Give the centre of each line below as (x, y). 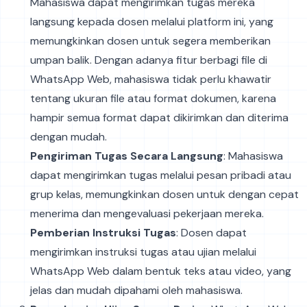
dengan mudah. (69, 136)
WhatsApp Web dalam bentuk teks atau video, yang (161, 271)
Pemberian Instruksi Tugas (103, 232)
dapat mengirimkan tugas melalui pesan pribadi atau (161, 175)
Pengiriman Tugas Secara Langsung (127, 156)
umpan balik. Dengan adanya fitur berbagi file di (149, 60)
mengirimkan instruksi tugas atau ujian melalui (143, 251)
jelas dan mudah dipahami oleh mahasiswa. (136, 290)
